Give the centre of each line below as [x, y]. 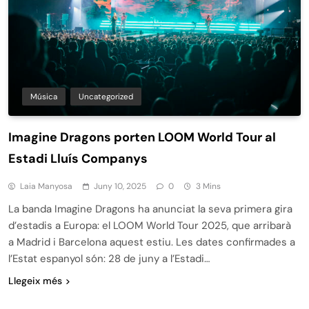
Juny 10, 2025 [120, 186]
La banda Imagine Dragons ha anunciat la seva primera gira [150, 209]
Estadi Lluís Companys [78, 158]
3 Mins [208, 186]
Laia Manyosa [46, 186]
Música [44, 96]
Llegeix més [35, 280]
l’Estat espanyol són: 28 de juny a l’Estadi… [109, 258]
